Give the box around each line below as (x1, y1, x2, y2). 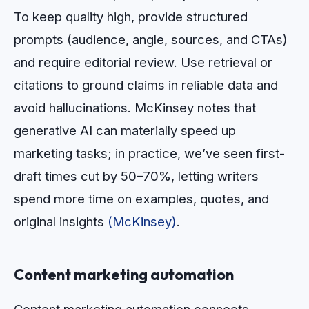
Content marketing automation (14, 264, 234, 284)
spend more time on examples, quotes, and (14, 191, 269, 207)
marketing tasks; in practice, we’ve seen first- (14, 146, 285, 161)
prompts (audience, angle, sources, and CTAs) (14, 32, 288, 48)
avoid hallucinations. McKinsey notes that (14, 100, 256, 116)
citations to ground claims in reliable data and (14, 77, 278, 93)
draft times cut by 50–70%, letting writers (14, 168, 259, 184)
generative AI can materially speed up (14, 123, 236, 139)
